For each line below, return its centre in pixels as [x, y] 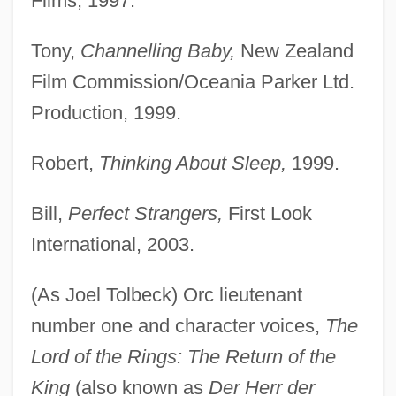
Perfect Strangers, [145, 213]
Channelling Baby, [157, 50]
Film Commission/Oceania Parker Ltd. [192, 81]
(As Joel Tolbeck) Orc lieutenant [166, 294]
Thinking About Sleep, [192, 163]
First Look [267, 213]
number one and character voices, [178, 325]
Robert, [65, 163]
